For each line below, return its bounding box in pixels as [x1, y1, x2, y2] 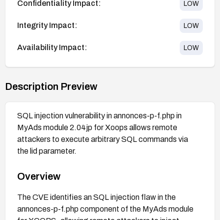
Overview [17, 170, 60, 182]
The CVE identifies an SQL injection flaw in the [17, 192, 176, 201]
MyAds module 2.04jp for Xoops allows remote [17, 123, 177, 132]
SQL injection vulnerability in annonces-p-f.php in [17, 111, 182, 120]
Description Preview [5, 81, 97, 92]
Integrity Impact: [17, 21, 77, 30]
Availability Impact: [17, 43, 87, 52]
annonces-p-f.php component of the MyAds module [17, 204, 193, 213]
